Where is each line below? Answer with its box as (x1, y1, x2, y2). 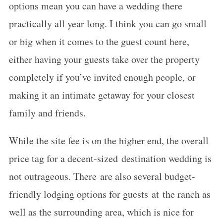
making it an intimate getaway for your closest (8, 88, 195, 102)
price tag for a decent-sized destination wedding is (8, 152, 212, 165)
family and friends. (8, 106, 86, 119)
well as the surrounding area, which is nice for (8, 205, 194, 219)
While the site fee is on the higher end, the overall (8, 134, 209, 147)
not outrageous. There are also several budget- (8, 169, 195, 183)
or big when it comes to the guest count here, (8, 35, 189, 48)
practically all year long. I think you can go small (8, 17, 207, 30)
